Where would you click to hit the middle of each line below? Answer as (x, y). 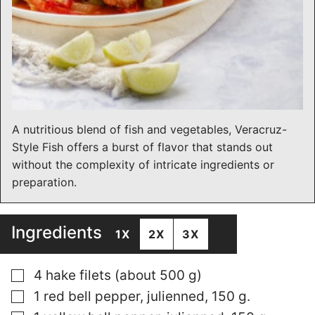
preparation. (44, 182)
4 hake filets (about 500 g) (118, 275)
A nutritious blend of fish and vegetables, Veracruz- (149, 129)
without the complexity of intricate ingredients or (143, 165)
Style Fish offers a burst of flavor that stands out (142, 147)
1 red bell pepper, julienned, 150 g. (142, 296)
